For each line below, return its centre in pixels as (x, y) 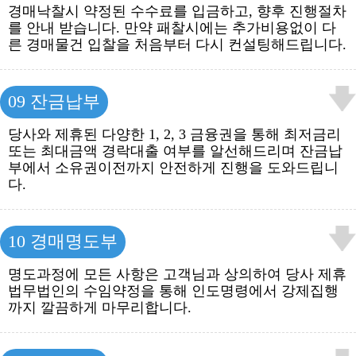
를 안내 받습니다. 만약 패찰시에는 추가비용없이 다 (172, 28)
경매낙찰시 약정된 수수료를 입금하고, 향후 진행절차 (177, 11)
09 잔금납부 (54, 102)
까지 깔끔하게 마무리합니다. (100, 308)
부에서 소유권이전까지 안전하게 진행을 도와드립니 (173, 168)
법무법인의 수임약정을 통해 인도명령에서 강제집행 (173, 291)
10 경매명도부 (63, 242)
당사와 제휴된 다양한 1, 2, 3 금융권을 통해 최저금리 (174, 134)
